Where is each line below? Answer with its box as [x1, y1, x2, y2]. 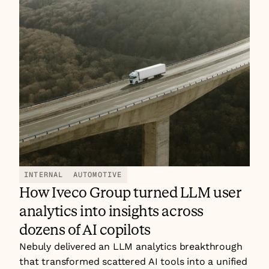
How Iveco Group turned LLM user [19, 184, 241, 201]
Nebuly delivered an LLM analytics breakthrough [19, 241, 243, 252]
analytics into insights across [19, 202, 204, 220]
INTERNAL [24, 170, 64, 180]
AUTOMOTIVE [73, 170, 122, 180]
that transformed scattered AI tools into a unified [19, 256, 247, 267]
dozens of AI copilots [19, 221, 151, 238]
